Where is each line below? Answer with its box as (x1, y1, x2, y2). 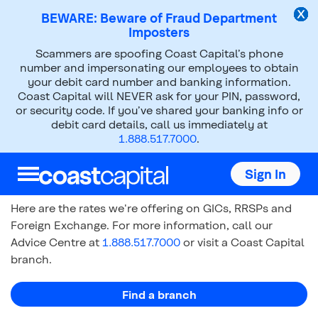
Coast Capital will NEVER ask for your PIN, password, (18, 89, 300, 102)
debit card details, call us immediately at (50, 117, 268, 131)
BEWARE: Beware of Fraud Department (41, 10, 277, 25)
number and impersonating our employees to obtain (19, 60, 299, 74)
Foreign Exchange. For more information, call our (11, 217, 273, 231)
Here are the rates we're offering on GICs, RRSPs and (11, 200, 292, 214)
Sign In (245, 166, 286, 181)
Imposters (128, 24, 190, 39)
